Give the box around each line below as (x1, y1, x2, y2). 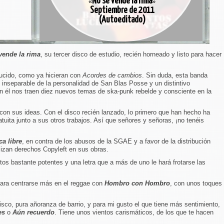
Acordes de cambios (82, 71, 142, 79)
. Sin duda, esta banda (142, 71, 207, 79)
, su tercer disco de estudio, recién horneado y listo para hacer (40, 50, 221, 58)
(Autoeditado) (98, 15, 145, 24)
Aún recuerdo (12, 208, 54, 216)
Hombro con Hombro (104, 179, 170, 187)
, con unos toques (170, 179, 222, 187)
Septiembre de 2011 (89, 6, 154, 15)
